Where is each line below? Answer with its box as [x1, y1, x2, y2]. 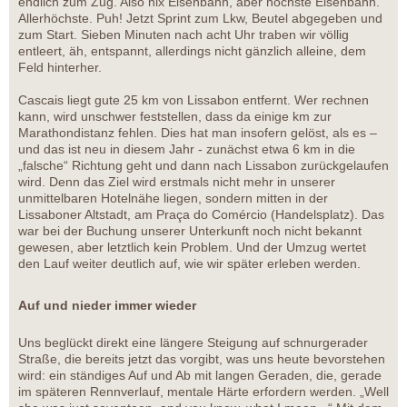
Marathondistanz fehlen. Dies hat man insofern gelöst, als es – [18, 125, 377, 141]
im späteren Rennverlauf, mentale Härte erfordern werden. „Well [18, 384, 389, 400]
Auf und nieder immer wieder [18, 298, 196, 313]
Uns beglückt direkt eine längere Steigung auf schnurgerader [18, 335, 368, 351]
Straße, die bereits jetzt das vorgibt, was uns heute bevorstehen [18, 352, 385, 367]
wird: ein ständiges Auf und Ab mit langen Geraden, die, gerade [18, 368, 382, 383]
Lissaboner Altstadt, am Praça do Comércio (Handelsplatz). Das [18, 207, 384, 223]
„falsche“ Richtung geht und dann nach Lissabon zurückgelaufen [18, 158, 389, 174]
